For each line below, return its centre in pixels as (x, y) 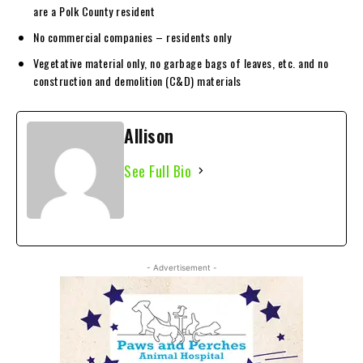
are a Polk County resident (94, 11)
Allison (149, 135)
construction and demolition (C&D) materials (137, 80)
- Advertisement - (181, 267)
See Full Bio (158, 171)
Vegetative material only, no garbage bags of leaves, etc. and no (181, 62)
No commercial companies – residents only (132, 36)
